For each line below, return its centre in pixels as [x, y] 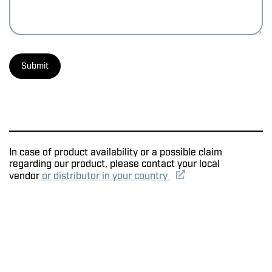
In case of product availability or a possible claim [116, 152]
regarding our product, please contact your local [114, 164]
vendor [24, 176]
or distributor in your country [105, 176]
